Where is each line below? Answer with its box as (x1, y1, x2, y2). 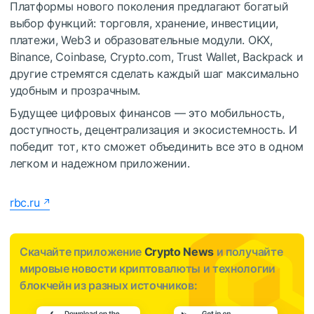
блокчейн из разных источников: (20, 278, 198, 293)
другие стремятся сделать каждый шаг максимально (10, 67, 299, 81)
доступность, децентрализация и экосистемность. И (10, 123, 297, 137)
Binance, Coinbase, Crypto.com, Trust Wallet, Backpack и (10, 50, 303, 64)
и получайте (214, 245, 283, 259)
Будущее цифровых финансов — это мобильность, (10, 106, 285, 121)
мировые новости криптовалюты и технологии (20, 261, 275, 276)
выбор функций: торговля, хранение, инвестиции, (10, 16, 279, 31)
